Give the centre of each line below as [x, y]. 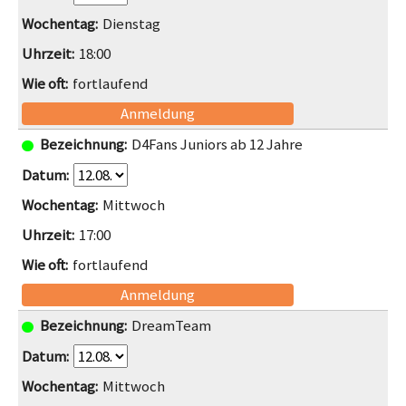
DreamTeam [172, 326]
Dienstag [131, 24]
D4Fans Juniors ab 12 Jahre [217, 145]
